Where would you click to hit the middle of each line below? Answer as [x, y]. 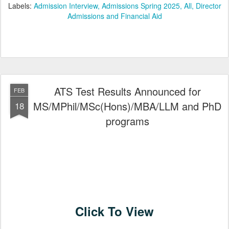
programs [127, 121]
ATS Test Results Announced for [127, 91]
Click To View [114, 211]
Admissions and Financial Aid [114, 16]
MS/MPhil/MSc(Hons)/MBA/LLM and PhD [127, 106]
